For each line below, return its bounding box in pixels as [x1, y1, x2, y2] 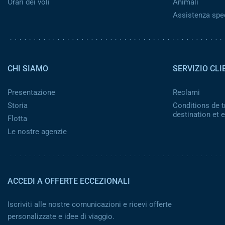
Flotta [8, 114, 27, 123]
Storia [8, 101, 28, 110]
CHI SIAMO [8, 64, 48, 73]
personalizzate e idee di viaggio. [8, 212, 115, 221]
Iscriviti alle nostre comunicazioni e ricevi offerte [8, 200, 172, 209]
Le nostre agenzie [8, 127, 67, 136]
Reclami [172, 88, 200, 97]
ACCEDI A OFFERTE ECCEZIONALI [8, 176, 130, 186]
